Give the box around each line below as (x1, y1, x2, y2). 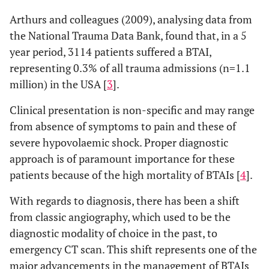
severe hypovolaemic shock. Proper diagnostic (10, 135, 228, 150)
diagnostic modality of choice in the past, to (10, 226, 217, 240)
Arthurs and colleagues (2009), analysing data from (10, 12, 252, 26)
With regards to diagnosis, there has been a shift (10, 193, 240, 208)
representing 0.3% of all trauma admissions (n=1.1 (10, 61, 250, 75)
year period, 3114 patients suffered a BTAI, (10, 44, 211, 59)
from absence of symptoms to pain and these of (10, 119, 236, 133)
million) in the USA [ (10, 77, 107, 91)
